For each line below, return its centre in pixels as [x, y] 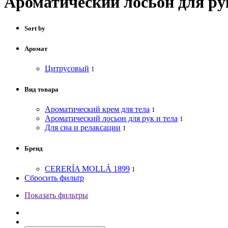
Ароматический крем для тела [97, 109]
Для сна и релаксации [83, 128]
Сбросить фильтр [54, 178]
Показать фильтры [56, 195]
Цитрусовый [67, 68]
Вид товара [41, 90]
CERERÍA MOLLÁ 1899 [87, 168]
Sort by [35, 28]
